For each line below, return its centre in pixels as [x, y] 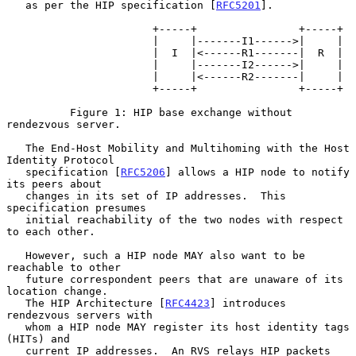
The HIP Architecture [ [95, 303]
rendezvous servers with [79, 315]
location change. [57, 291]
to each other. [51, 231]
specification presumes [76, 207]
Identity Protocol [60, 160]
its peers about [54, 184]
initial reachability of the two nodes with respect [16, 219]
